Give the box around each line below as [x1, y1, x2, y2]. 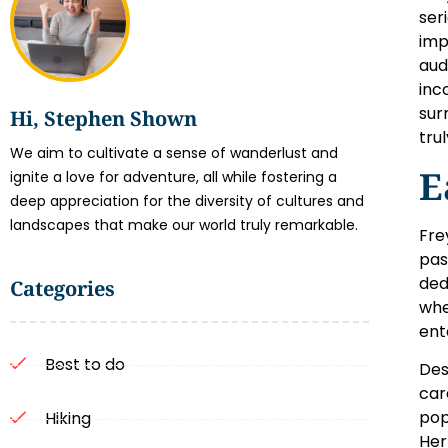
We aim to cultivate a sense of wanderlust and [10, 143, 338, 164]
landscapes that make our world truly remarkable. [10, 215, 358, 236]
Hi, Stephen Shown [10, 105, 197, 133]
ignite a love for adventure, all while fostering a [10, 167, 337, 188]
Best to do [45, 353, 125, 377]
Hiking [45, 407, 91, 431]
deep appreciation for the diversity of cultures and [10, 191, 364, 212]
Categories [10, 275, 115, 303]
